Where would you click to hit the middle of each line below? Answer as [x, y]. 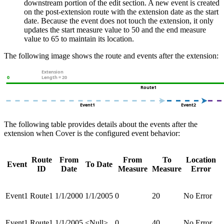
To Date [99, 164]
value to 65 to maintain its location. [79, 38]
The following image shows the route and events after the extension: [111, 55]
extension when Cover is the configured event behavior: [92, 133]
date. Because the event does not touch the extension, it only [119, 20]
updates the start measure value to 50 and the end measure [115, 29]
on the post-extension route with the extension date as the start [121, 11]
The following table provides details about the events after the [101, 124]
